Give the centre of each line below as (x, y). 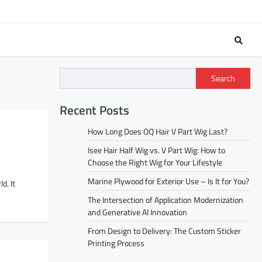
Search (223, 78)
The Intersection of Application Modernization (166, 199)
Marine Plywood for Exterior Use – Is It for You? (168, 181)
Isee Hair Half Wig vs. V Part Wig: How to (156, 150)
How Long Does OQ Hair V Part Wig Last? (158, 131)
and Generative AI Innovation (137, 212)
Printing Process (116, 243)
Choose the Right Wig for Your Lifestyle (155, 162)
